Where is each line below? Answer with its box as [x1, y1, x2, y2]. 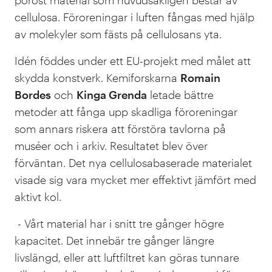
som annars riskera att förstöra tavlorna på [15, 122, 226, 136]
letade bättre [147, 88, 214, 102]
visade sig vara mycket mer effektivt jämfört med [15, 173, 256, 187]
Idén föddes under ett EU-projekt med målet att [15, 54, 251, 68]
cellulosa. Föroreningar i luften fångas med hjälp [15, 10, 254, 24]
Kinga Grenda [76, 88, 147, 102]
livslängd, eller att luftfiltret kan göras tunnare [15, 251, 239, 265]
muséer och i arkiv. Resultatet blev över [15, 139, 208, 153]
